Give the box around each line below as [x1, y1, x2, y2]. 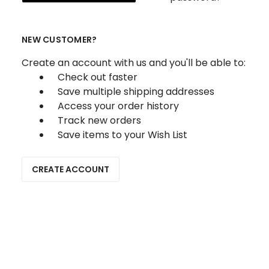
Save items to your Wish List [58, 128, 187, 142]
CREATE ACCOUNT [32, 163, 109, 175]
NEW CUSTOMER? [22, 34, 97, 46]
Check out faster [58, 70, 138, 84]
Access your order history [58, 99, 179, 113]
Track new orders [58, 113, 141, 127]
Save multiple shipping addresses [58, 85, 214, 98]
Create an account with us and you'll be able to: [22, 56, 246, 70]
